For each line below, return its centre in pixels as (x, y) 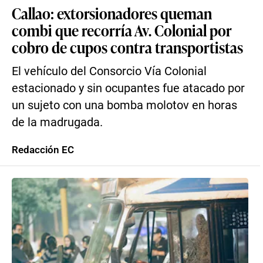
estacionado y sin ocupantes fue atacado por (128, 88)
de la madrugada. (57, 122)
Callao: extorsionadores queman (112, 13)
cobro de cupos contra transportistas (127, 47)
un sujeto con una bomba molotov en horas (124, 105)
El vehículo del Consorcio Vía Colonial (109, 71)
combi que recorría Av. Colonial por (122, 30)
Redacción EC (43, 150)
